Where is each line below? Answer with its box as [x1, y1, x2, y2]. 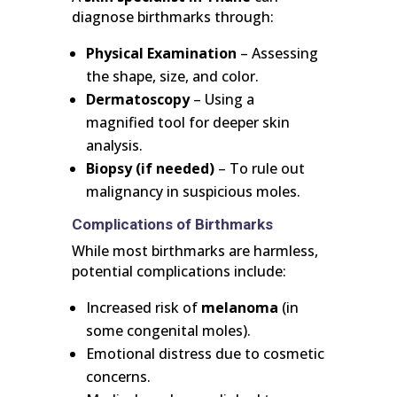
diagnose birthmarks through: [71, 7, 274, 27]
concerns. [85, 367, 151, 387]
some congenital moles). [85, 321, 251, 341]
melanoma [200, 298, 278, 318]
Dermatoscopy [85, 90, 190, 110]
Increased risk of [85, 298, 201, 318]
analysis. [85, 136, 143, 156]
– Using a [189, 90, 254, 110]
